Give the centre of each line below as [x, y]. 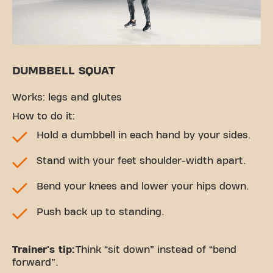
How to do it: [44, 117]
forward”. [35, 263]
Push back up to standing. [101, 212]
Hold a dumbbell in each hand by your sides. [144, 136]
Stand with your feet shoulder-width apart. [141, 161]
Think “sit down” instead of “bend [156, 250]
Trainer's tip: [44, 250]
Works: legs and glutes [67, 98]
